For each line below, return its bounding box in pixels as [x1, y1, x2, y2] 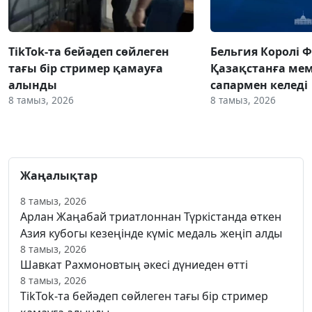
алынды [8, 77, 57, 93]
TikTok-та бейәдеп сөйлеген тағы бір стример [20, 288, 268, 304]
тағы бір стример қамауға [8, 60, 163, 76]
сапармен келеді [210, 77, 308, 93]
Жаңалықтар [20, 167, 97, 183]
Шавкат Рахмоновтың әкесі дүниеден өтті [20, 256, 248, 272]
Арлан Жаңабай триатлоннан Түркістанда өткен [20, 208, 281, 224]
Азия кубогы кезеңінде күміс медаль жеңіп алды [20, 225, 282, 241]
